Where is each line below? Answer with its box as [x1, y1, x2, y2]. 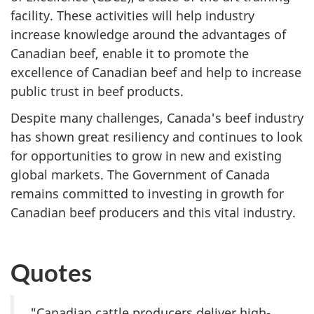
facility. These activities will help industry [11, 6, 254, 24]
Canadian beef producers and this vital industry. [11, 204, 299, 221]
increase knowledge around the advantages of [11, 25, 286, 43]
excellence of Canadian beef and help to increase [11, 63, 301, 81]
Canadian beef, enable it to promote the [11, 44, 249, 62]
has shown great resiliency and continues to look [11, 128, 303, 146]
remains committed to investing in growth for [11, 185, 284, 203]
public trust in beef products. [11, 82, 184, 100]
